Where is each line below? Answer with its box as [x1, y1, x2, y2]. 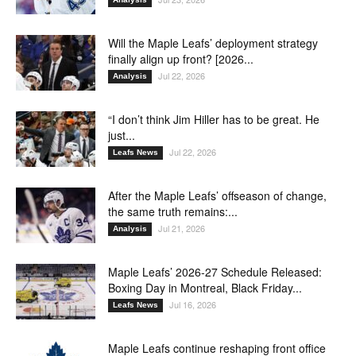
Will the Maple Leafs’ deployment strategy [108, 34, 318, 51]
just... [108, 126, 135, 143]
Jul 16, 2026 [169, 297, 216, 311]
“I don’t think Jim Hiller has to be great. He [108, 110, 319, 127]
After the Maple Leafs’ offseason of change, [108, 187, 327, 203]
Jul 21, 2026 [158, 221, 205, 234]
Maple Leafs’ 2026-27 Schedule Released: [108, 263, 322, 280]
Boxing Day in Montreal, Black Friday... [108, 279, 302, 296]
